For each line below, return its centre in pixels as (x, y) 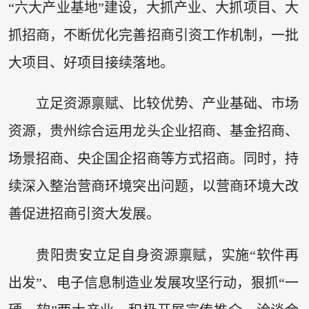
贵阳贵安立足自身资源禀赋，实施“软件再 (167, 255)
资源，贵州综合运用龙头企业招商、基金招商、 (153, 131)
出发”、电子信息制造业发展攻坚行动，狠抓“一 (153, 282)
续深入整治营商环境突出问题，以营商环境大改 (153, 187)
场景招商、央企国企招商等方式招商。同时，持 (153, 159)
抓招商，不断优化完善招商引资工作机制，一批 (153, 35)
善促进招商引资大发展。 (84, 214)
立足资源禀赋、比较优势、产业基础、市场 (167, 104)
